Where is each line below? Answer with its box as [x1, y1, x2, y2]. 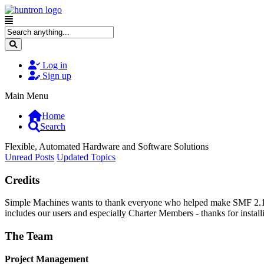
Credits [5, 173, 39, 186]
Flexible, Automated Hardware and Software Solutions [5, 141, 209, 151]
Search [40, 121, 65, 131]
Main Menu [5, 91, 48, 101]
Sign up [42, 71, 71, 81]
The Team [5, 230, 53, 243]
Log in [42, 60, 67, 70]
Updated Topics [57, 152, 115, 162]
